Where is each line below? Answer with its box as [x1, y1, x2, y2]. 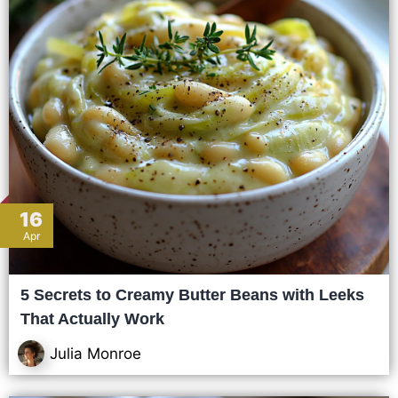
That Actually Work [20, 310, 164, 328]
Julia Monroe [50, 344, 141, 362]
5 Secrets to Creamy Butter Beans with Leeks [20, 286, 364, 304]
